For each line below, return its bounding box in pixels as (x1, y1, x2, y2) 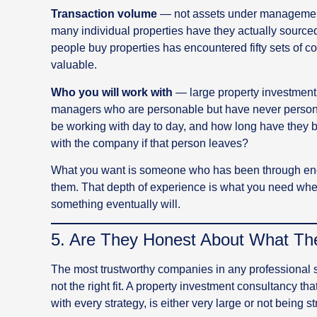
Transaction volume (51, 8, 157, 21)
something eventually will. (51, 197, 180, 210)
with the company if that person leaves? (51, 137, 248, 149)
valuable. (51, 59, 97, 71)
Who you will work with (51, 86, 173, 98)
